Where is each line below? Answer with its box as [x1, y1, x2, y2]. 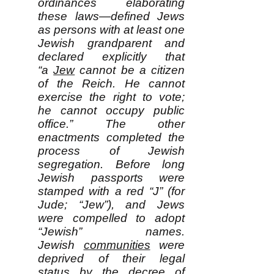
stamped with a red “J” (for [38, 185, 185, 198]
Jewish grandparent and [38, 37, 185, 50]
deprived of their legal [38, 252, 185, 265]
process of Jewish [38, 144, 185, 157]
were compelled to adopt [38, 212, 185, 224]
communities [83, 239, 150, 251]
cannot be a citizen [75, 64, 185, 76]
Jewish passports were [38, 171, 185, 184]
